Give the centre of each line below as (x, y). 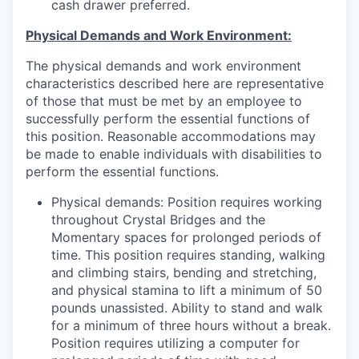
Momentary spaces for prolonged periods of (186, 237)
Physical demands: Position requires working (187, 202)
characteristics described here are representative (175, 83)
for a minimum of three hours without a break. (191, 325)
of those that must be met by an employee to (164, 101)
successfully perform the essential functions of (168, 119)
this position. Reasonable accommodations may (171, 136)
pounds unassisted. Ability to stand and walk (187, 308)
